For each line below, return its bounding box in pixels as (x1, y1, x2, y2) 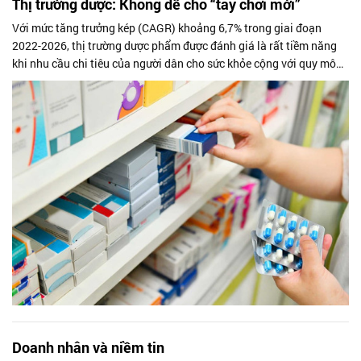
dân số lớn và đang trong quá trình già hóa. (12, 73, 229, 89)
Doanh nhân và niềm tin (12, 337, 164, 357)
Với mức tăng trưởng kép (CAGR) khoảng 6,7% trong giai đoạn (12, 20, 322, 36)
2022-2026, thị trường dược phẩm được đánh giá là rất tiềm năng (12, 38, 337, 54)
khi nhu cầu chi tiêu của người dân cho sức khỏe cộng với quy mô (12, 56, 336, 72)
